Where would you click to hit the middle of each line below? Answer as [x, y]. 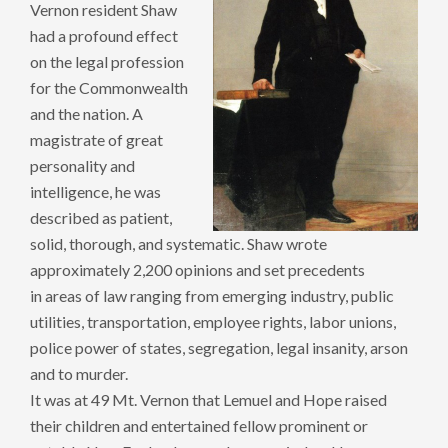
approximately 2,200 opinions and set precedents [197, 270]
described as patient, [101, 218]
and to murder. [79, 374]
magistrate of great [96, 140]
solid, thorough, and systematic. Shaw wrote [178, 244]
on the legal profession [107, 62]
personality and [82, 166]
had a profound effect [104, 36]
